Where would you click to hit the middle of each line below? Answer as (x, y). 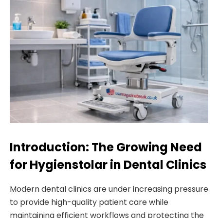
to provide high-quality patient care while (89, 202)
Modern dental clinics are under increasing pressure (109, 189)
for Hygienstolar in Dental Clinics (108, 164)
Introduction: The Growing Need (106, 147)
